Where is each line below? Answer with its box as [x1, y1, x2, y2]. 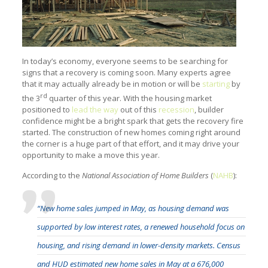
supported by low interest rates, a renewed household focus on [36, 221, 245, 233]
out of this [118, 104, 159, 115]
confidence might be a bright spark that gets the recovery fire [22, 115, 243, 127]
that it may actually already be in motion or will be [22, 78, 202, 89]
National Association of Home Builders [81, 170, 209, 181]
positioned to [22, 104, 72, 115]
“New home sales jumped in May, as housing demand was [36, 203, 229, 214]
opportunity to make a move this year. [22, 150, 160, 161]
